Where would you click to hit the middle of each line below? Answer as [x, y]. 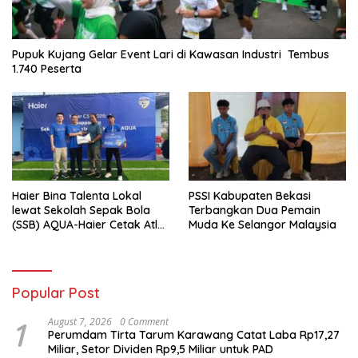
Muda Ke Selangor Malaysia [263, 224]
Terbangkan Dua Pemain [255, 210]
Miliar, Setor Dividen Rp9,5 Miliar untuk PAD [161, 349]
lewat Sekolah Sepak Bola [81, 210]
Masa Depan [46, 239]
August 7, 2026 [80, 321]
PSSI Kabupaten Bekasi [250, 195]
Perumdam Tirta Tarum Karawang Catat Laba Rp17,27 [194, 334]
